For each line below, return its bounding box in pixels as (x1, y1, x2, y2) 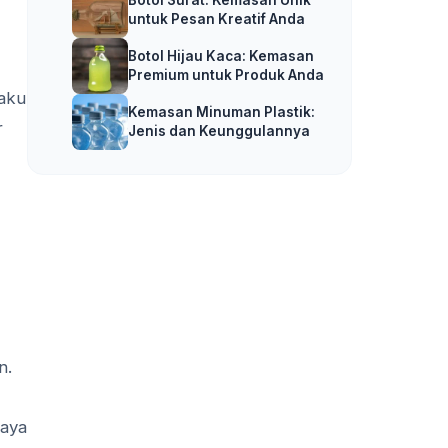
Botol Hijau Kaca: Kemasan (128, 47, 314, 64)
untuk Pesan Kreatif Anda (128, 10, 305, 27)
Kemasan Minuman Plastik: (128, 103, 315, 120)
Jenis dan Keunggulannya (128, 122, 310, 139)
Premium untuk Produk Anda (128, 66, 324, 83)
